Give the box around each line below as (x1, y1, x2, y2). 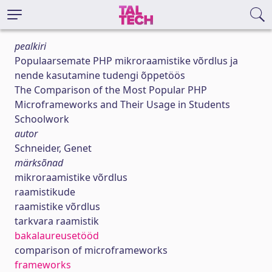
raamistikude (15, 185, 75, 199)
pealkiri (15, 39, 46, 53)
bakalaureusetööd (15, 229, 99, 242)
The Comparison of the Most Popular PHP (15, 83, 207, 97)
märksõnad (15, 156, 63, 169)
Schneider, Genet (15, 141, 92, 155)
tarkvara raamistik (15, 214, 99, 228)
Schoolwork (15, 112, 69, 126)
